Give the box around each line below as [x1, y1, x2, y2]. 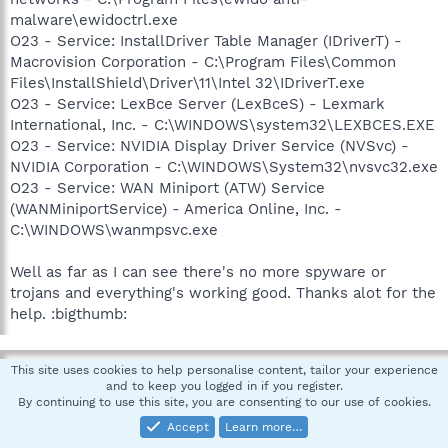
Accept [166, 420, 209, 434]
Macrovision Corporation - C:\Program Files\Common [10, 53, 396, 71]
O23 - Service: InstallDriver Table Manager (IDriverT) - [10, 32, 402, 50]
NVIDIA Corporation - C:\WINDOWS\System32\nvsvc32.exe [10, 158, 438, 176]
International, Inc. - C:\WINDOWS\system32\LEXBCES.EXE [10, 116, 435, 134]
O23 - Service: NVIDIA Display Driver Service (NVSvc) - [10, 137, 409, 155]
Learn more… [224, 420, 302, 434]
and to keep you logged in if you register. [105, 379, 343, 393]
